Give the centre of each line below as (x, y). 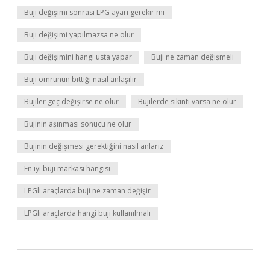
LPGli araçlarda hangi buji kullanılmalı (87, 213)
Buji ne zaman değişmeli (193, 57)
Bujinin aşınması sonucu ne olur (78, 124)
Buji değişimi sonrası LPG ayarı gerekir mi (94, 12)
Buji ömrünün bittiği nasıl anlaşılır (80, 79)
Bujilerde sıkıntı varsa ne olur (187, 102)
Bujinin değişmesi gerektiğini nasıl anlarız (94, 146)
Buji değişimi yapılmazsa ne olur (79, 35)
